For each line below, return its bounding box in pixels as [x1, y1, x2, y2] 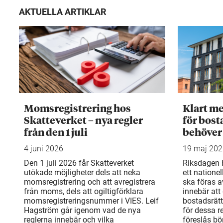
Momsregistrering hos [24, 104, 131, 114]
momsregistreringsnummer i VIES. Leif [24, 196, 159, 206]
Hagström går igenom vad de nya [24, 205, 141, 215]
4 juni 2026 [24, 143, 63, 153]
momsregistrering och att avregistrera [24, 177, 155, 187]
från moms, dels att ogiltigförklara [24, 186, 143, 196]
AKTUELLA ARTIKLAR [19, 6, 106, 17]
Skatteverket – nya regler [24, 115, 143, 126]
